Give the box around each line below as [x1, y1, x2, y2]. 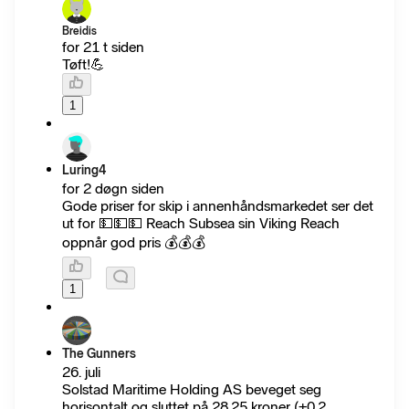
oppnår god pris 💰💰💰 [62, 234, 205, 252]
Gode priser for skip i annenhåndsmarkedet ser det [62, 197, 373, 215]
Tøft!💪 [62, 56, 105, 74]
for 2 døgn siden [62, 180, 164, 198]
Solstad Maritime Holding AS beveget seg [62, 381, 321, 399]
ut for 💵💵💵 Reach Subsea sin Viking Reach [62, 215, 340, 233]
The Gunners [62, 346, 136, 362]
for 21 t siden [62, 38, 144, 57]
